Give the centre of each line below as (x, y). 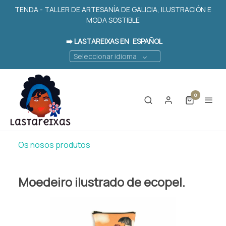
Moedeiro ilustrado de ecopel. (102, 182)
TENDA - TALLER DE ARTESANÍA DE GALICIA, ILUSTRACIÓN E (113, 9)
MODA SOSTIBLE (113, 20)
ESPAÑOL (147, 41)
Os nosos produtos (54, 145)
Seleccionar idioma (105, 56)
